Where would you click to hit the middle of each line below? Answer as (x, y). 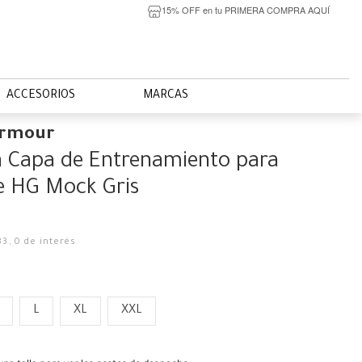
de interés (49, 242)
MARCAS (166, 96)
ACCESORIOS (41, 96)
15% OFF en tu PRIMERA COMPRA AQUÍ (245, 9)
